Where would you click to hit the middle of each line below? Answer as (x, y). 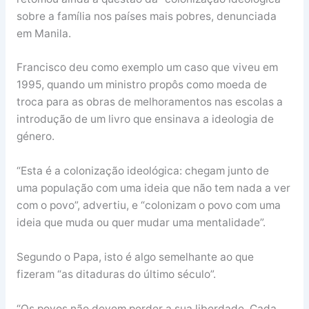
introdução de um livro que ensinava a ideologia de (145, 119)
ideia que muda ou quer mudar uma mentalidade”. (141, 223)
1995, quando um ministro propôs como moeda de (141, 85)
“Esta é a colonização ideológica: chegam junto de (142, 171)
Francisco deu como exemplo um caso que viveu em (147, 68)
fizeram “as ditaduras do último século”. (116, 274)
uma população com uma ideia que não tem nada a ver (153, 188)
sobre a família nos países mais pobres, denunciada (146, 16)
